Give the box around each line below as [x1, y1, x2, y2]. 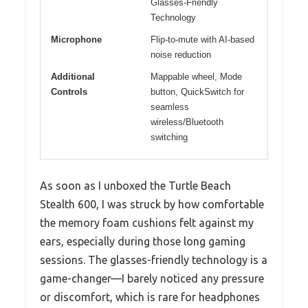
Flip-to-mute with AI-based [151, 34, 254, 45]
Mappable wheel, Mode [151, 71, 242, 82]
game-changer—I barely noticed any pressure [40, 272, 264, 285]
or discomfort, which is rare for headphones [40, 290, 260, 303]
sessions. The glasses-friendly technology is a [40, 253, 267, 266]
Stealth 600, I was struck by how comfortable [40, 197, 264, 210]
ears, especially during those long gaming [40, 234, 245, 247]
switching [151, 131, 188, 142]
